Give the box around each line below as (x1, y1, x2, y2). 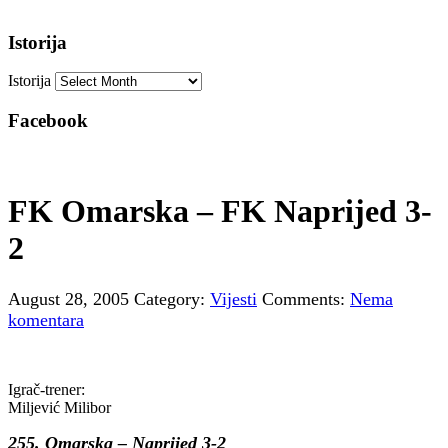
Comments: (262, 288, 350, 309)
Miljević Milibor (8, 398, 111, 416)
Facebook (8, 110, 88, 132)
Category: (134, 288, 210, 309)
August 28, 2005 (8, 288, 129, 309)
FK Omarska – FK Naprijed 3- (8, 193, 432, 230)
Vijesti (210, 288, 257, 309)
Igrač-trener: (8, 380, 85, 398)
